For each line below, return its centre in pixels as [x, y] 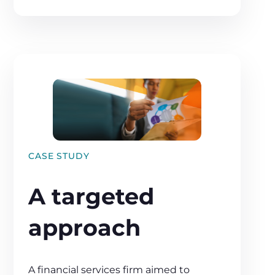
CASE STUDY [59, 156]
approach [85, 227]
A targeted [91, 196]
